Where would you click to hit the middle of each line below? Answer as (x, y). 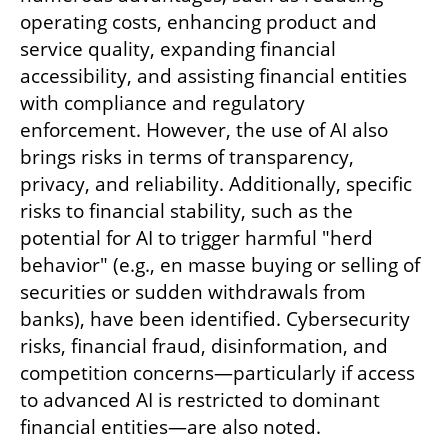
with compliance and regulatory (162, 103)
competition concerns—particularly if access (217, 373)
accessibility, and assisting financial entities (213, 76)
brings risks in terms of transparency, (187, 157)
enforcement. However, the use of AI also (204, 130)
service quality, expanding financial (178, 49)
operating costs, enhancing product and (198, 22)
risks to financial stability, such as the (186, 211)
